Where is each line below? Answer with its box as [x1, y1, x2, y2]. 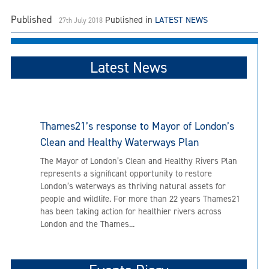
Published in [105, 13, 155, 26]
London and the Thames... [40, 217, 134, 230]
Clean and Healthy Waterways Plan [40, 134, 199, 150]
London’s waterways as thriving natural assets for [40, 180, 226, 192]
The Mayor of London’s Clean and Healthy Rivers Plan [40, 154, 237, 167]
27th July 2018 [59, 15, 103, 25]
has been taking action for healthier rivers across [40, 205, 222, 217]
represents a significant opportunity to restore [40, 167, 212, 180]
